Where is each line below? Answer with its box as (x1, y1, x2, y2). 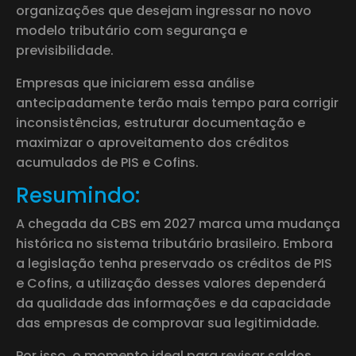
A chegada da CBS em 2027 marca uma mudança (16, 214, 340, 233)
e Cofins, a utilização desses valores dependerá (16, 273, 326, 292)
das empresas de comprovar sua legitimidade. (16, 313, 319, 332)
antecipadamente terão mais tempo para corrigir (16, 93, 339, 112)
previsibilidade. (16, 41, 114, 60)
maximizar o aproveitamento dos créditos (16, 133, 289, 152)
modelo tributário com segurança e (16, 21, 247, 40)
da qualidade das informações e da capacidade (16, 293, 331, 312)
